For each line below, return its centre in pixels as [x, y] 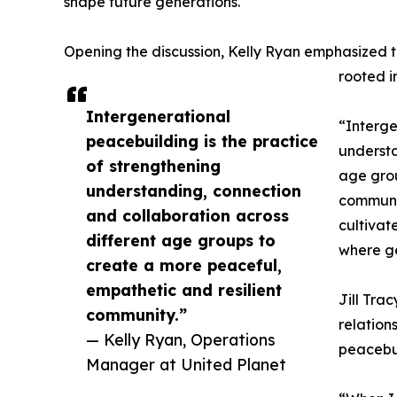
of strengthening [153, 166]
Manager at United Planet [186, 365]
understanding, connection [194, 191]
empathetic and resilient [184, 290]
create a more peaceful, [184, 265]
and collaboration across [187, 216]
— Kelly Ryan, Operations [181, 340]
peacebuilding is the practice [202, 141]
